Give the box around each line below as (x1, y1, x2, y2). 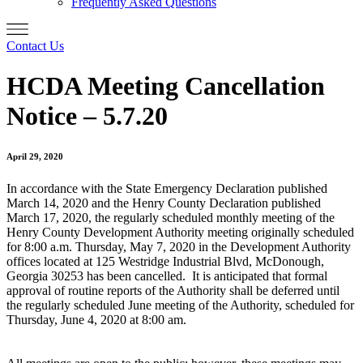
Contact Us (6, 39, 64, 53)
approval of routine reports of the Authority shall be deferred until (6, 283, 340, 297)
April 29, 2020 (6, 151, 63, 161)
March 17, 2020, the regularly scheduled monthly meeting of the (6, 210, 335, 224)
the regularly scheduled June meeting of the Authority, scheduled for (6, 297, 354, 312)
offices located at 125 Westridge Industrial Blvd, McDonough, (6, 254, 324, 268)
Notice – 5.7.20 (6, 100, 168, 130)
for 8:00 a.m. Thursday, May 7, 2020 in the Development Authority (6, 239, 351, 254)
